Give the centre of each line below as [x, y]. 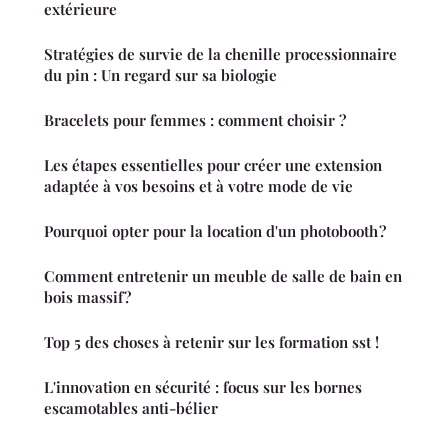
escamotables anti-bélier [131, 407]
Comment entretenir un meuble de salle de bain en [223, 275]
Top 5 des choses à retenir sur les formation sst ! [211, 341]
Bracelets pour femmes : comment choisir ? [195, 119]
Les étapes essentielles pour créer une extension [213, 164]
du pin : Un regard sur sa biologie [160, 74]
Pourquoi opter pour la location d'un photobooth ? [215, 230]
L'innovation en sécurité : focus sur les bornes [203, 386]
